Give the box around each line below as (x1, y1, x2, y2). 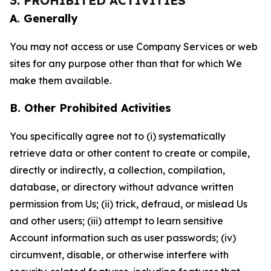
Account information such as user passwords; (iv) (10, 232, 236, 244)
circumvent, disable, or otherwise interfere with (10, 249, 229, 261)
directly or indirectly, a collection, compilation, (10, 164, 225, 176)
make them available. (10, 74, 111, 87)
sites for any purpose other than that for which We (10, 57, 242, 70)
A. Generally (10, 11, 77, 25)
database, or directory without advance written (10, 181, 233, 193)
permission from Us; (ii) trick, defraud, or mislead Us (10, 198, 247, 210)
